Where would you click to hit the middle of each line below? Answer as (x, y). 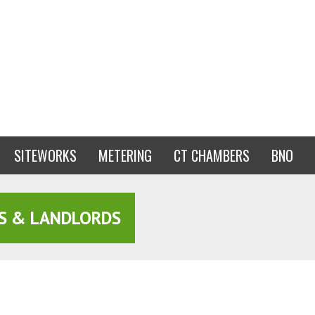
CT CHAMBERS (212, 155)
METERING (125, 155)
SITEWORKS (45, 155)
